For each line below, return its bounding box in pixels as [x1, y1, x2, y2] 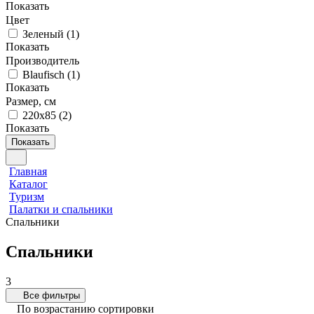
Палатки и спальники [9, 203, 113, 215]
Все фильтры [23, 289, 80, 301]
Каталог [9, 178, 48, 190]
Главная [9, 165, 47, 177]
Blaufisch [22, 69, 64, 81]
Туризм [9, 191, 44, 203]
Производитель [6, 55, 79, 67]
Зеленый [22, 28, 64, 40]
